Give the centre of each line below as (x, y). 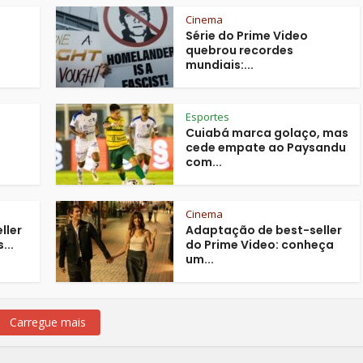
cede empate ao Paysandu (266, 147)
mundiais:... (220, 64)
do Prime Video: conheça (260, 244)
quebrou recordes (239, 50)
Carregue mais (48, 322)
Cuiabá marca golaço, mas (267, 132)
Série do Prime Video (247, 35)
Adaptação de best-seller (264, 230)
